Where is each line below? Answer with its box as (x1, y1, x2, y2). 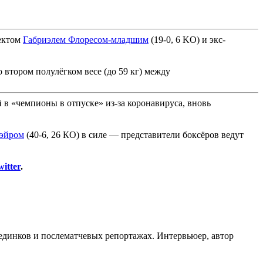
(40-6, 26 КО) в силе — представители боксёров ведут (24, 129, 244, 140)
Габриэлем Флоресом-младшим (23, 34, 149, 45)
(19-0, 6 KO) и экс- (149, 34, 225, 45)
